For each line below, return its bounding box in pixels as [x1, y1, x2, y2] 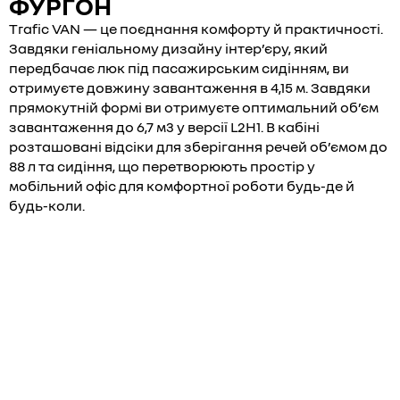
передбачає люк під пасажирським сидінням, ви [9, 59, 349, 77]
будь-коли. [9, 196, 85, 214]
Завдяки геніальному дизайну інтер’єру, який [9, 39, 328, 57]
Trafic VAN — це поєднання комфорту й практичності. [9, 20, 383, 37]
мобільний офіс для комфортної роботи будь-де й [9, 177, 354, 195]
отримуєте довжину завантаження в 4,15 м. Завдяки [9, 79, 371, 96]
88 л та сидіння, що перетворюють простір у [9, 157, 315, 175]
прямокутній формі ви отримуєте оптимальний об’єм [9, 98, 379, 116]
